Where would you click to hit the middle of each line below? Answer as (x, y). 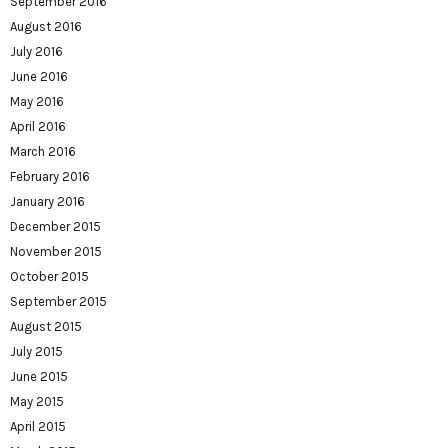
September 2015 (58, 302)
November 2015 (56, 252)
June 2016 (39, 77)
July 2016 (36, 52)
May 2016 (37, 102)
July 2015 (36, 352)
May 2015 (37, 402)
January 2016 (47, 202)
